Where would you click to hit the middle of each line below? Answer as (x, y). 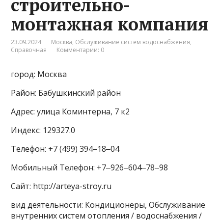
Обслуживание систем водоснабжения (133, 42)
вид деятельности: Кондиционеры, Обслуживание (108, 205)
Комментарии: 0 (81, 50)
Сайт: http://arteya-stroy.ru (61, 186)
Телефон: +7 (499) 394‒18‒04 (65, 149)
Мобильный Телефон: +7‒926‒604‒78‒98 (90, 168)
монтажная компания (110, 24)
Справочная (29, 50)
